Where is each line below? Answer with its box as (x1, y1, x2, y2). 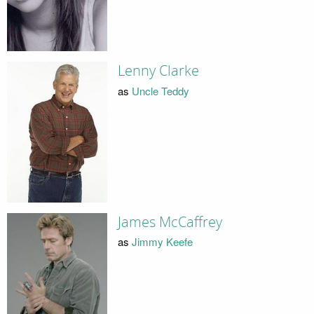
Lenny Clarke (117, 62, 199, 80)
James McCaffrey (117, 213, 222, 231)
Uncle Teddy (131, 83, 189, 98)
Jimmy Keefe (131, 234, 193, 250)
